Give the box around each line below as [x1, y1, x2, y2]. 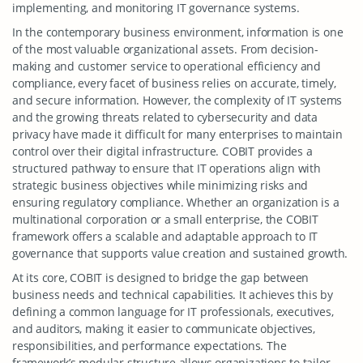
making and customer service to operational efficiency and [12, 58, 322, 74]
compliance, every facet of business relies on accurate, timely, [12, 75, 336, 91]
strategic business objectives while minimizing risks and [12, 177, 309, 193]
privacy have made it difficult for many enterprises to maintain [12, 126, 343, 142]
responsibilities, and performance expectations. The [12, 338, 287, 353]
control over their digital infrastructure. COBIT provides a [12, 143, 313, 159]
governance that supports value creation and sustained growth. [12, 246, 348, 261]
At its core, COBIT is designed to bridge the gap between [12, 270, 310, 285]
